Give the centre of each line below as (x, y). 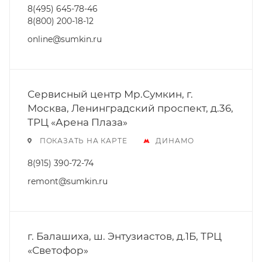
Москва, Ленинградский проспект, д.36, (130, 108)
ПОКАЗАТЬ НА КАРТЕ (83, 141)
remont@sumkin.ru (68, 181)
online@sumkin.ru (65, 39)
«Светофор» (58, 250)
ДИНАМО (175, 141)
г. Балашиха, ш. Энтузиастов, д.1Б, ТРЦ (125, 236)
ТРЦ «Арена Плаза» (77, 122)
